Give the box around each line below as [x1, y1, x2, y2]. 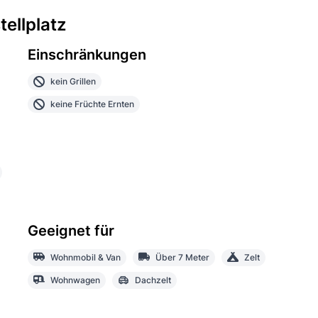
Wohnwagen [50, 274, 100, 285]
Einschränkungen [27, 45, 146, 63]
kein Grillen [50, 75, 96, 87]
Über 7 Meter [155, 251, 209, 263]
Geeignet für [27, 221, 114, 239]
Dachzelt [134, 274, 171, 285]
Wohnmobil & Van [50, 251, 121, 263]
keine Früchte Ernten [50, 98, 134, 109]
